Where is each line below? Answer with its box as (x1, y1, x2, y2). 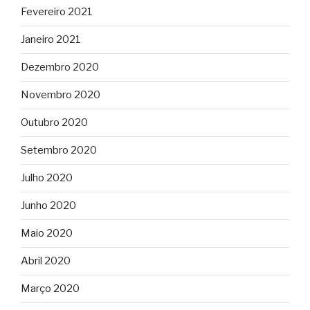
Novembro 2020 (21, 89, 100, 102)
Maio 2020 (21, 227, 73, 240)
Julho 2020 (21, 172, 73, 185)
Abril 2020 (21, 255, 71, 268)
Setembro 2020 (21, 144, 97, 157)
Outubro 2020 (21, 116, 88, 129)
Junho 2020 (21, 199, 76, 212)
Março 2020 (21, 282, 80, 295)
